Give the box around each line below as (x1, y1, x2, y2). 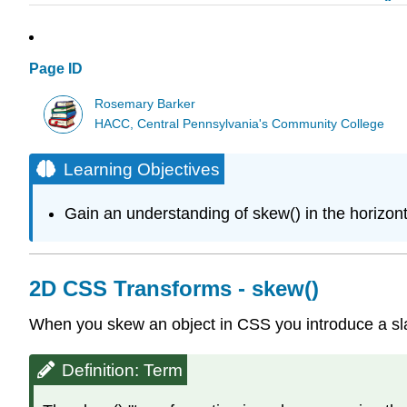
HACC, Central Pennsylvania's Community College (94, 116, 385, 131)
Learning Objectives (64, 159, 220, 179)
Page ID (29, 61, 83, 77)
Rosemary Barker (94, 96, 196, 111)
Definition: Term (62, 360, 183, 380)
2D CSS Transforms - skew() (29, 275, 319, 301)
